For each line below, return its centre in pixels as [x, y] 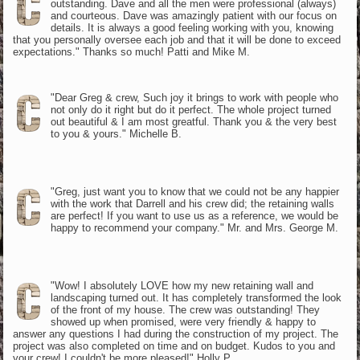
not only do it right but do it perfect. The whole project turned [190, 109]
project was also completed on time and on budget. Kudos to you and [174, 346]
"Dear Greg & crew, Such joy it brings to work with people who [194, 97]
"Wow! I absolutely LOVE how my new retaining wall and [182, 285]
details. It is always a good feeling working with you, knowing [192, 27]
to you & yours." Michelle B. [116, 133]
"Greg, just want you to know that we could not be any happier [194, 191]
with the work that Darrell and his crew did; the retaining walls [192, 203]
